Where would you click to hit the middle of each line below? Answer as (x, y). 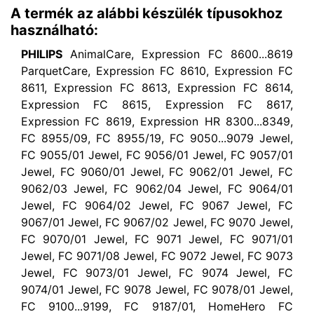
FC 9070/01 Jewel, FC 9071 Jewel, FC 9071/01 (157, 239)
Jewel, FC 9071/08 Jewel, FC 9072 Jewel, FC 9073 (157, 255)
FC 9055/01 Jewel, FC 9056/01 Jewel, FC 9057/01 (157, 155)
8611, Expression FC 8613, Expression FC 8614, (157, 87)
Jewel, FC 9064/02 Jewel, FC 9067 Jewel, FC (157, 205)
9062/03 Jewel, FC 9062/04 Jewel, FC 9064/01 (157, 188)
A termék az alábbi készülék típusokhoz (146, 13)
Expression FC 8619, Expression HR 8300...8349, (157, 121)
